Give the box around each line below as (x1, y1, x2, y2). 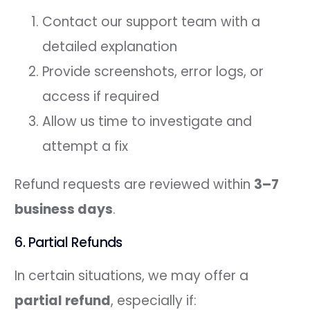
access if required (42, 86, 160, 106)
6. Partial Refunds (15, 232, 122, 252)
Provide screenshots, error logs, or (42, 62, 264, 81)
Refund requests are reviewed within (15, 174, 255, 194)
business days (15, 199, 113, 219)
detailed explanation (42, 37, 178, 56)
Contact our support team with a (42, 12, 261, 31)
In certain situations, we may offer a (15, 266, 249, 285)
